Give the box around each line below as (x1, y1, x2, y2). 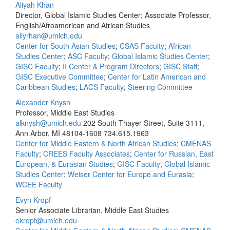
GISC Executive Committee (15, 71, 104, 82)
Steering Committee (128, 82, 193, 92)
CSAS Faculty (120, 41, 164, 51)
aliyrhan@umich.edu (15, 30, 82, 41)
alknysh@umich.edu (15, 118, 81, 128)
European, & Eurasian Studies (15, 159, 113, 169)
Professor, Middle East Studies (15, 107, 114, 118)
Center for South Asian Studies (15, 41, 116, 51)
